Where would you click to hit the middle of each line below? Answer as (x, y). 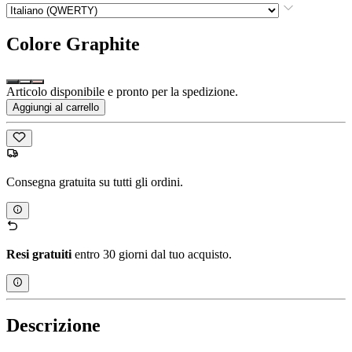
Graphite (103, 44)
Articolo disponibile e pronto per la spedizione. (122, 91)
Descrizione (53, 326)
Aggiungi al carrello (56, 107)
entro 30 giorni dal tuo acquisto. (152, 255)
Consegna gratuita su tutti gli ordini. (95, 181)
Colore (34, 44)
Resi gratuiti (39, 255)
